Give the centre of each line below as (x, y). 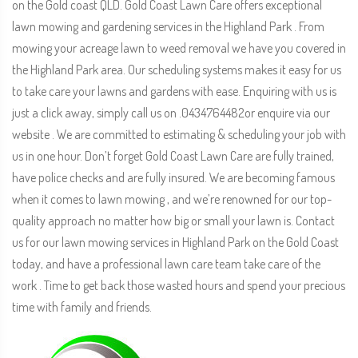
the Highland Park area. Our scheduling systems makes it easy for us (177, 70)
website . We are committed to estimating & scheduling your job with (179, 134)
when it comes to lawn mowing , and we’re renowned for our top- (172, 199)
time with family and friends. (82, 307)
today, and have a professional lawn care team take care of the (166, 264)
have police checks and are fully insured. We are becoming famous (173, 177)
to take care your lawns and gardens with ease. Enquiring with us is (174, 91)
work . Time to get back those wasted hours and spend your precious (179, 285)
